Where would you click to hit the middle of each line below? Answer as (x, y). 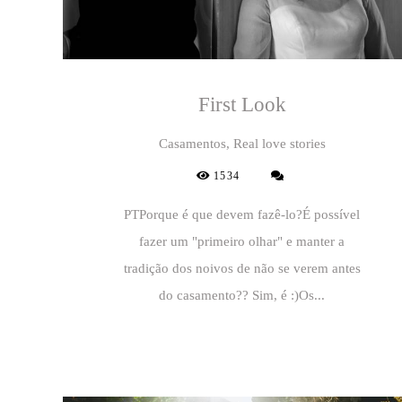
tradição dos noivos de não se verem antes (242, 269)
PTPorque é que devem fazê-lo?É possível (242, 215)
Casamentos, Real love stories (242, 144)
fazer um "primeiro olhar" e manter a (242, 242)
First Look (242, 105)
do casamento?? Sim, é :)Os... (242, 296)
